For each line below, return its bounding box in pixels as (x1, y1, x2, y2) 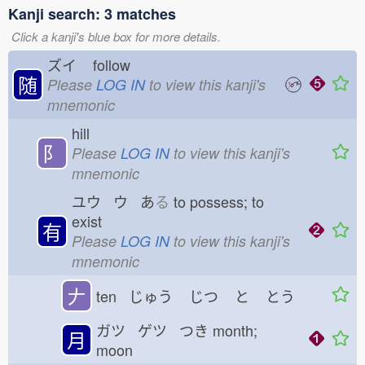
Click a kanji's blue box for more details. (11, 28, 221, 45)
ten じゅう (96, 285, 173, 306)
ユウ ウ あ (72, 191, 155, 212)
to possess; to (169, 191, 264, 212)
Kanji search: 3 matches (8, 3, 176, 24)
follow (89, 54, 143, 75)
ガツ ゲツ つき (96, 319, 209, 341)
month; (209, 319, 257, 341)
